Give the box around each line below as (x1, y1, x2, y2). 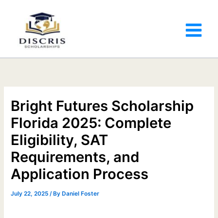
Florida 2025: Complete (11, 114, 172, 131)
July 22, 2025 (11, 190, 50, 197)
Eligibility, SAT (11, 131, 109, 148)
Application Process (11, 165, 149, 182)
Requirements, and (11, 148, 140, 165)
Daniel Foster (62, 190, 100, 197)
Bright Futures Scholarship (11, 97, 194, 114)
